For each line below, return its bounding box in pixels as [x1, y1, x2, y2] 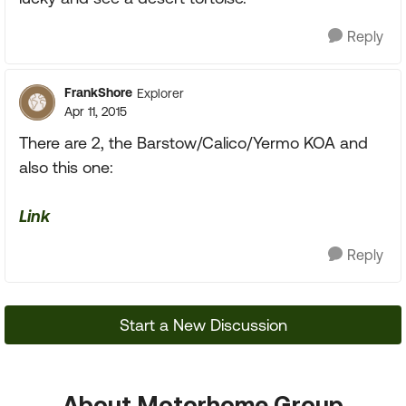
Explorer [137, 85, 184, 101]
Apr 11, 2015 [64, 104, 127, 119]
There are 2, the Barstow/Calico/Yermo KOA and [19, 133, 368, 152]
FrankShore [64, 85, 132, 100]
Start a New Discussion [119, 315, 287, 334]
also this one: [19, 158, 113, 177]
